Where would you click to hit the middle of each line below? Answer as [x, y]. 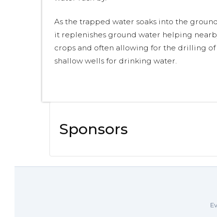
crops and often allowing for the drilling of [135, 48]
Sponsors [93, 129]
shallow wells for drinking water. [116, 61]
